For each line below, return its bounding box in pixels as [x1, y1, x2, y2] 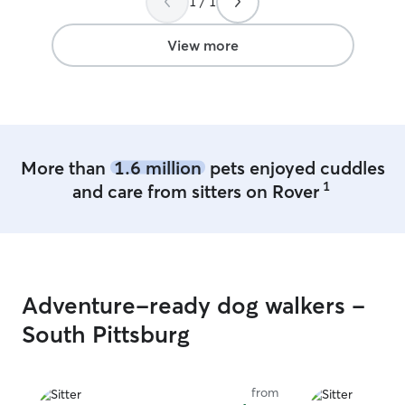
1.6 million [113, 155, 202, 179]
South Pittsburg [22, 320, 190, 349]
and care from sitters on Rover [71, 179, 319, 202]
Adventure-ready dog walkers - [22, 291, 365, 320]
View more [166, 36, 239, 54]
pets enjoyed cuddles [204, 155, 385, 179]
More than [20, 155, 110, 179]
